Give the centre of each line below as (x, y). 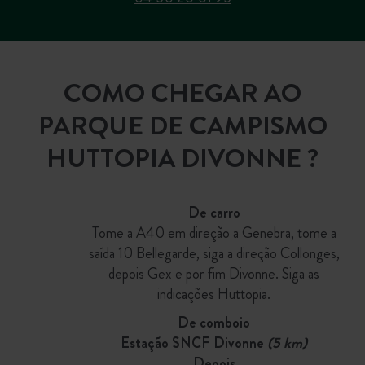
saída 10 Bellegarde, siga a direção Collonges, (214, 253)
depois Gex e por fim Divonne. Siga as (214, 274)
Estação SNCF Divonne (194, 343)
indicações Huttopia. (214, 294)
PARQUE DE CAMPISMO (182, 125)
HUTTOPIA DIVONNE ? (182, 158)
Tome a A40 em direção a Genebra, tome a (214, 233)
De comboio (214, 323)
